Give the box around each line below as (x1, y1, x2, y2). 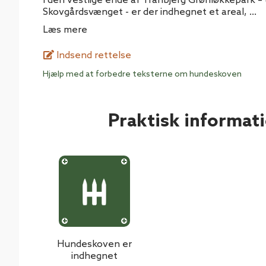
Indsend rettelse (54, 50, 131, 62)
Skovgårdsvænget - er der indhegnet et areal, (43, 7, 247, 18)
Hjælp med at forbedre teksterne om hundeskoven (43, 69, 242, 80)
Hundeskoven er (56, 239, 132, 251)
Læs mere (43, 24, 87, 36)
